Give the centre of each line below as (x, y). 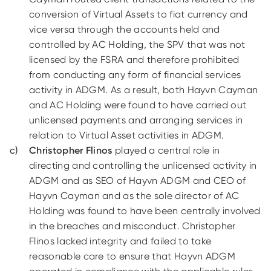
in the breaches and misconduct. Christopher (132, 226)
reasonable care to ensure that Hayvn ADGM (132, 256)
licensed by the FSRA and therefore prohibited (134, 60)
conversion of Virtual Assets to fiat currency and (139, 14)
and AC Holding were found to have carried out (138, 105)
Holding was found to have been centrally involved (145, 211)
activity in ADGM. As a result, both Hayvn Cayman (144, 90)
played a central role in (166, 150)
